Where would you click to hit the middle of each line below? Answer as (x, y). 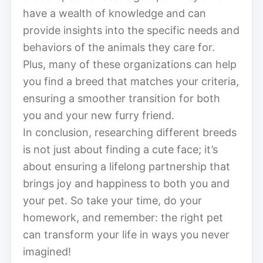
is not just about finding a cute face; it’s (120, 149)
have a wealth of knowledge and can (114, 13)
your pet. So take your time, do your (112, 200)
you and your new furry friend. (99, 115)
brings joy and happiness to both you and (126, 183)
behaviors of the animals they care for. (119, 47)
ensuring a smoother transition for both (122, 98)
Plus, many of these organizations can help (130, 64)
